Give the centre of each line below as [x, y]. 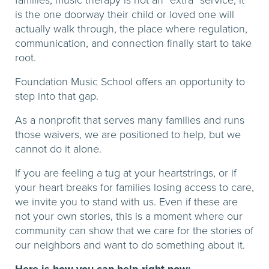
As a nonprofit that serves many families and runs [130, 120]
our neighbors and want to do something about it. [130, 245]
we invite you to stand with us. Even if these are [126, 202]
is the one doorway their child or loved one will [125, 14]
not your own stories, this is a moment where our [129, 216]
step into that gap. [57, 96]
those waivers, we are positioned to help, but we [128, 134]
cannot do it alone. [58, 149]
